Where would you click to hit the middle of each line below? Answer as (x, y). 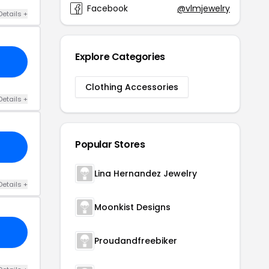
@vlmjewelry (204, 8)
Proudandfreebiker (136, 240)
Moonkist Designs (132, 207)
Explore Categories (120, 56)
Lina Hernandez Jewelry (146, 173)
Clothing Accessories (132, 87)
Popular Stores (110, 144)
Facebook (107, 8)
